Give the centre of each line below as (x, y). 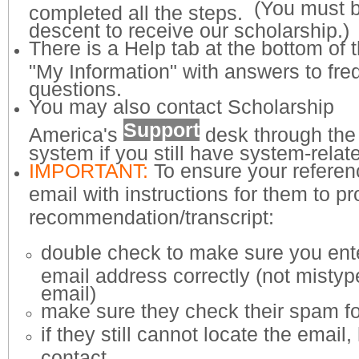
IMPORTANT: (89, 171)
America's (76, 132)
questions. (75, 86)
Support (161, 130)
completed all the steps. (139, 10)
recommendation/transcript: (151, 217)
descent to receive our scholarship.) (189, 28)
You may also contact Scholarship (182, 107)
